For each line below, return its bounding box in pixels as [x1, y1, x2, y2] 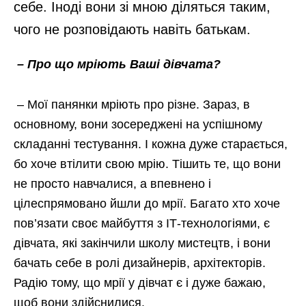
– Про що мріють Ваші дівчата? [17, 57, 221, 71]
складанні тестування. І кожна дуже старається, [14, 137, 288, 151]
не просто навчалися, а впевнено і [14, 177, 211, 191]
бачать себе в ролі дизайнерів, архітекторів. [14, 256, 266, 270]
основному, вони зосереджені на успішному [14, 117, 262, 131]
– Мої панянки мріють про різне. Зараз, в [17, 98, 250, 111]
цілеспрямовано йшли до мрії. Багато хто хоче [14, 197, 280, 210]
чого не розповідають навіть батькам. [14, 22, 251, 37]
